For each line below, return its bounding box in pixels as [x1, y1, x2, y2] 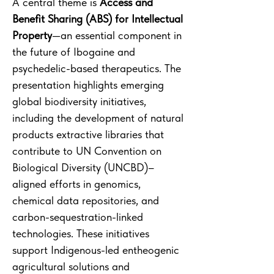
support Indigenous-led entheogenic [12, 243, 179, 256]
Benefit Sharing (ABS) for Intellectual [12, 12, 183, 25]
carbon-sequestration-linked [12, 210, 143, 223]
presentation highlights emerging [12, 78, 164, 91]
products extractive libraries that [12, 128, 164, 141]
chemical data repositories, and [12, 194, 159, 207]
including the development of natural [12, 111, 183, 124]
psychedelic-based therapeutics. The [12, 62, 181, 75]
